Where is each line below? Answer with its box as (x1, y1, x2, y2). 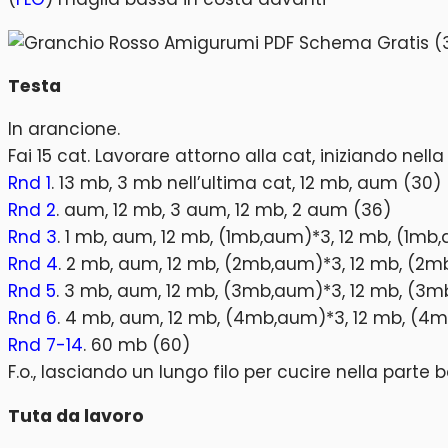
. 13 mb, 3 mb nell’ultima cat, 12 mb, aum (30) (51, 171, 441, 196)
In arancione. (8, 117, 120, 142)
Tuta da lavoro (8, 403, 144, 428)
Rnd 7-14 (8, 333, 83, 358)
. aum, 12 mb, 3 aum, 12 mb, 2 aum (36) (56, 198, 391, 223)
